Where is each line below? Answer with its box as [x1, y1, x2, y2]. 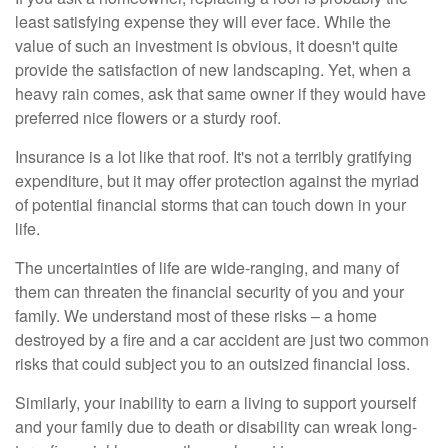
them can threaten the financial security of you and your [15, 280, 404, 304]
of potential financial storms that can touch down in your [15, 193, 406, 217]
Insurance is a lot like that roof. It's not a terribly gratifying [15, 145, 412, 169]
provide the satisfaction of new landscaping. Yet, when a [15, 58, 411, 82]
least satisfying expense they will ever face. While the [15, 10, 391, 34]
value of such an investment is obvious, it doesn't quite [15, 34, 398, 58]
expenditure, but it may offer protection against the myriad [15, 169, 419, 193]
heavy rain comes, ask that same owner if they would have [15, 82, 426, 106]
